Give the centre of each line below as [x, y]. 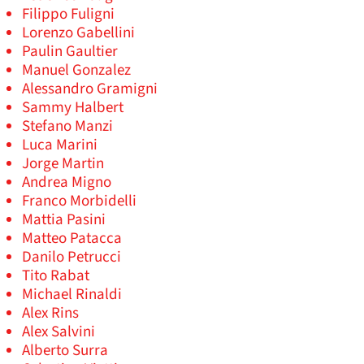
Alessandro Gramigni [90, 89]
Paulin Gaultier [70, 52]
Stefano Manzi [67, 127]
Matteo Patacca [72, 239]
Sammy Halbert [73, 108]
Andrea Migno [67, 183]
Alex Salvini [58, 332]
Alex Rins [50, 314]
